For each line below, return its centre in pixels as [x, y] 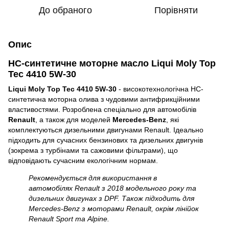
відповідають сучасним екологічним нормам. [83, 160]
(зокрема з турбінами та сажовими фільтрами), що [93, 150]
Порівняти [176, 10]
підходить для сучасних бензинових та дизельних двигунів [106, 140]
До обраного [65, 10]
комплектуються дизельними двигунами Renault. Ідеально [106, 130]
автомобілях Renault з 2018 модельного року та [112, 188]
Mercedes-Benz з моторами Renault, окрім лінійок [114, 208]
